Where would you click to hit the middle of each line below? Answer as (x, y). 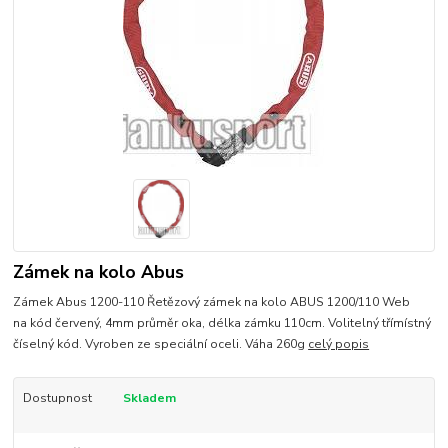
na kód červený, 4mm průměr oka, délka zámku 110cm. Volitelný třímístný (222, 323)
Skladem (149, 398)
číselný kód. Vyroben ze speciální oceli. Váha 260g (161, 344)
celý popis (339, 344)
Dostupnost (57, 398)
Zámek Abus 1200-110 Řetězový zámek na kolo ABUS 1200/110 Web (212, 302)
